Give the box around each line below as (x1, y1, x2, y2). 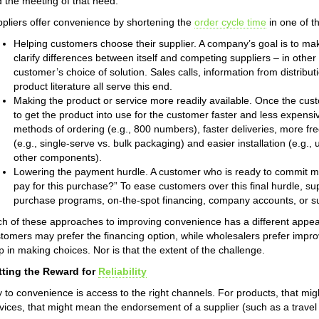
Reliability (98, 266, 147, 277)
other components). (14, 152, 102, 163)
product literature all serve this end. (14, 80, 172, 92)
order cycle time (194, 16, 266, 28)
